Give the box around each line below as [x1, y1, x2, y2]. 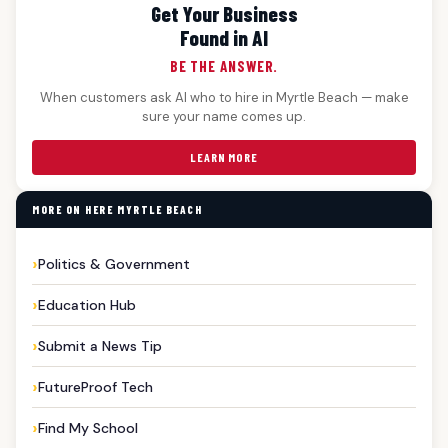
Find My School [38, 418, 138, 437]
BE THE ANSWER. [169, 56, 279, 75]
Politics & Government [38, 254, 190, 273]
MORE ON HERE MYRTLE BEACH [32, 202, 203, 216]
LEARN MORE [190, 149, 258, 164]
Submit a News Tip [38, 336, 162, 355]
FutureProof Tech [38, 377, 153, 396]
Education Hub [38, 295, 136, 314]
